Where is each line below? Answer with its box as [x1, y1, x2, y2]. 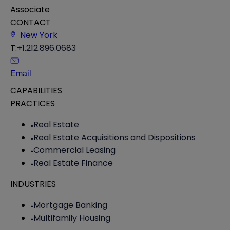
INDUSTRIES [10, 178, 56, 190]
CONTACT [10, 16, 51, 28]
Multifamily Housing [33, 212, 110, 224]
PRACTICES [10, 97, 55, 109]
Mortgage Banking [33, 199, 107, 211]
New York [20, 29, 57, 41]
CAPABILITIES [10, 84, 62, 97]
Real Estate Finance [33, 157, 113, 169]
